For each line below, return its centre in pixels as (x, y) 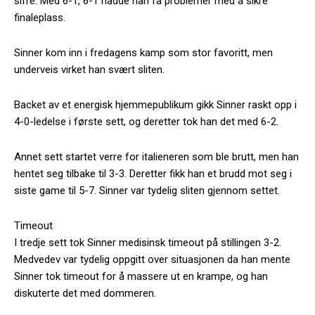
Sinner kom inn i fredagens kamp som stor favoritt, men (143, 52)
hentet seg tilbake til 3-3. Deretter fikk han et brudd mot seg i (153, 173)
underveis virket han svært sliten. (89, 69)
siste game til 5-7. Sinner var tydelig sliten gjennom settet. (147, 190)
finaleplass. (40, 17)
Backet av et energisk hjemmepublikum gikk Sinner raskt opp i (155, 104)
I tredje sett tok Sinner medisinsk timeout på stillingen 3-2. (148, 242)
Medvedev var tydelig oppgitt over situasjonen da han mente (152, 259)
